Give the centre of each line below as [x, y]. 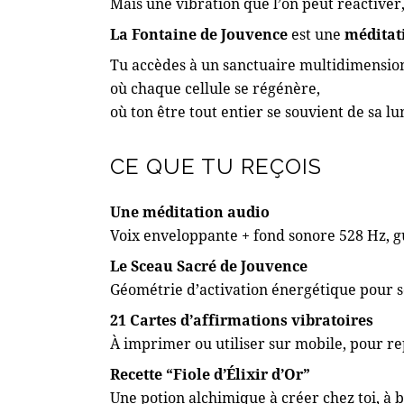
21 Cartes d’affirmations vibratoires [242, 319]
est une [316, 33]
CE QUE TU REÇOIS [216, 166]
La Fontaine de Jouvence [199, 33]
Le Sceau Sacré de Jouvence [209, 265]
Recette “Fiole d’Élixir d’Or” [210, 373]
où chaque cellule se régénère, [215, 87]
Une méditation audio [192, 211]
